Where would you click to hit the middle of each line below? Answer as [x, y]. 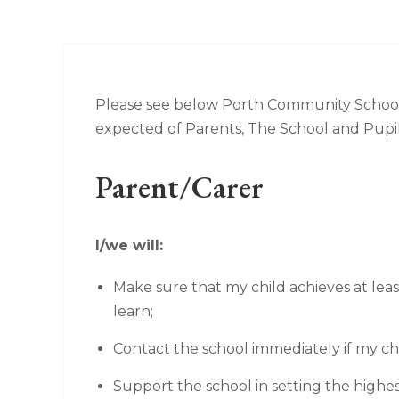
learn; [133, 311]
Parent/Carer [179, 187]
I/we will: [129, 245]
